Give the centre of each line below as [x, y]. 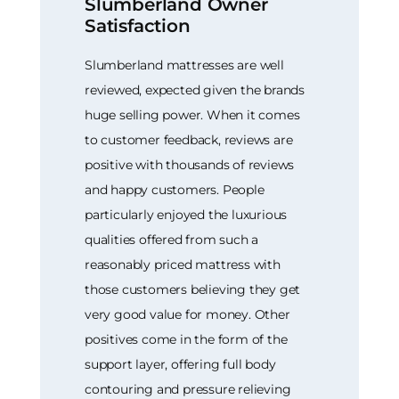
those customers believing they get [193, 289]
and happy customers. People [175, 189]
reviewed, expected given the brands [195, 90]
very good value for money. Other [187, 314]
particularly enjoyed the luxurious [186, 214]
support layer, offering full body [180, 364]
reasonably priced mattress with [183, 264]
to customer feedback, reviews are [189, 139]
